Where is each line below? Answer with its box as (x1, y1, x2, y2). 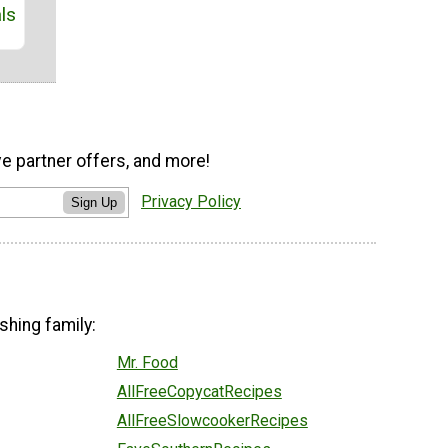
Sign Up (71, 195, 117, 211)
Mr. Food (116, 353, 178, 373)
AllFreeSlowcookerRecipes (116, 411, 308, 431)
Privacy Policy (141, 192, 241, 212)
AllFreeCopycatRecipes (116, 382, 282, 402)
